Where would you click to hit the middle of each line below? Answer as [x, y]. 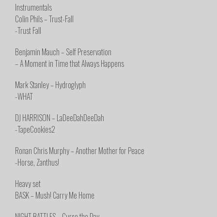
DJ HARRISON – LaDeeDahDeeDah [60, 118]
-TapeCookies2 [35, 130]
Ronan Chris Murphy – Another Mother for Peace [80, 151]
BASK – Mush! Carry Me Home [55, 195]
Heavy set [28, 184]
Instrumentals [34, 8]
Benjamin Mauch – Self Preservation [63, 52]
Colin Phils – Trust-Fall [45, 19]
